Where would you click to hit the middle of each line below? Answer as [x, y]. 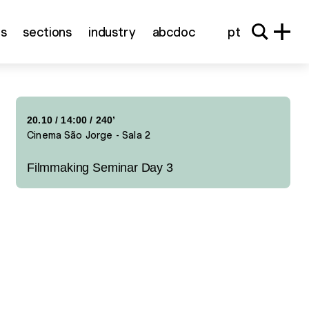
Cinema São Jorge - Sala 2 [89, 135]
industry [112, 32]
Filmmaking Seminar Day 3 [100, 168]
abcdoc [173, 32]
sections [47, 32]
